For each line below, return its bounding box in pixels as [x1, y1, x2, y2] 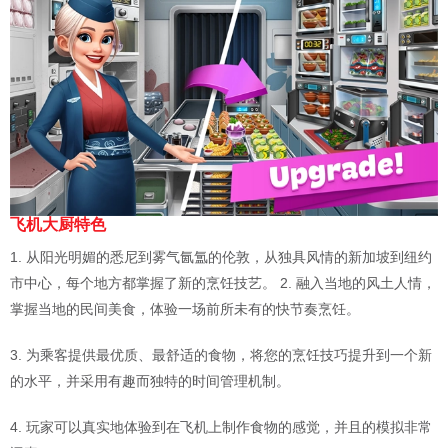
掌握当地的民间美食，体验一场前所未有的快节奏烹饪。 [10, 301, 360, 318]
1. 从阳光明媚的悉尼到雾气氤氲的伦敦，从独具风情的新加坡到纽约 [10, 249, 432, 266]
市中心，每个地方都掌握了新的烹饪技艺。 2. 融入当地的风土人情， [10, 275, 436, 292]
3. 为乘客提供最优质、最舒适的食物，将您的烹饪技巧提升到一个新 [10, 347, 432, 364]
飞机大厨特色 [10, 216, 106, 234]
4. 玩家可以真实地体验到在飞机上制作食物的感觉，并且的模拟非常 [10, 419, 432, 436]
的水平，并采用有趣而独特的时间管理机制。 [10, 373, 290, 390]
